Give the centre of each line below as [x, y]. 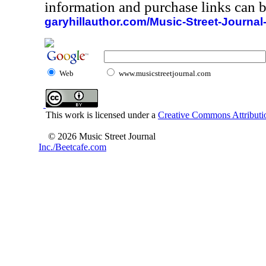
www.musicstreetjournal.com [165, 73]
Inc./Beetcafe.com [72, 147]
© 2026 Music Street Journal [102, 136]
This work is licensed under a [98, 115]
